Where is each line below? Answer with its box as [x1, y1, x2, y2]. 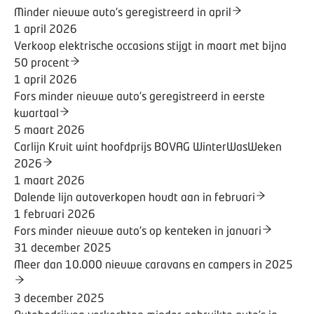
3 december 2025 [14, 290, 104, 304]
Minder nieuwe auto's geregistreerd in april [14, 4, 231, 18]
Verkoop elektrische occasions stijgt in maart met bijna [14, 38, 287, 52]
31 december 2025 [14, 240, 111, 254]
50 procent [14, 55, 69, 69]
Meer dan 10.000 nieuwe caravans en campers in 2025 [14, 257, 293, 271]
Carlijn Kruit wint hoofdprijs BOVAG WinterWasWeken [14, 139, 282, 153]
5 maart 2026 [14, 122, 85, 136]
